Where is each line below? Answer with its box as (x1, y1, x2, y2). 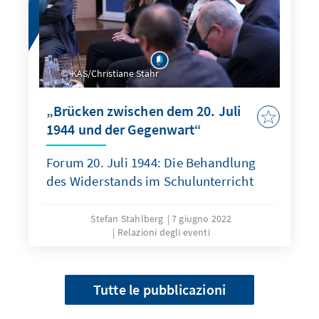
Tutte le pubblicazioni (93, 281, 226, 299)
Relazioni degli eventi (117, 226, 210, 239)
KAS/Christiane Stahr (69, 67, 159, 80)
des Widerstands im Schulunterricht (46, 172, 253, 190)
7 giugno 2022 (172, 212, 232, 226)
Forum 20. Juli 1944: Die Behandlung (46, 154, 256, 172)
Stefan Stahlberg (90, 212, 164, 226)
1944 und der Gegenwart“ (46, 120, 202, 139)
